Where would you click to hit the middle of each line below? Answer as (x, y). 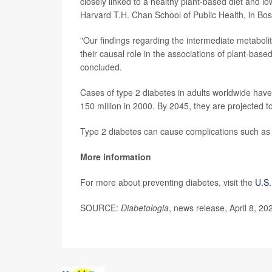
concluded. (101, 66)
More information (116, 156)
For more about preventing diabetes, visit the (168, 182)
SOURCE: (100, 207)
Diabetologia (145, 207)
